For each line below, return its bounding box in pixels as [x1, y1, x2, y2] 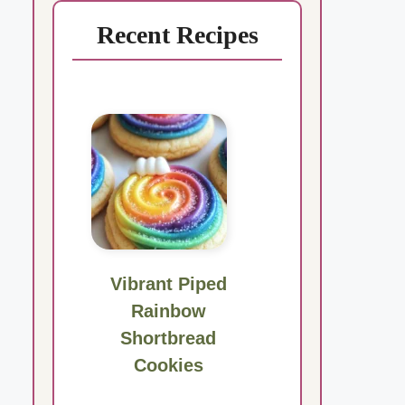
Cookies [133, 355, 203, 376]
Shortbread [120, 328, 217, 349]
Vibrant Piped [109, 274, 227, 295]
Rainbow [130, 301, 206, 322]
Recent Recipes [96, 21, 259, 50]
